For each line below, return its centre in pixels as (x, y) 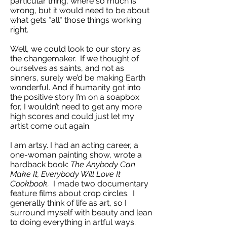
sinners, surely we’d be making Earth (78, 78)
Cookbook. (30, 184)
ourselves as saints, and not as (67, 68)
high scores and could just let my (72, 116)
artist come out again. (50, 126)
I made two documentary (99, 184)
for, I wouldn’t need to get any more (76, 107)
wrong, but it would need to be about (80, 10)
